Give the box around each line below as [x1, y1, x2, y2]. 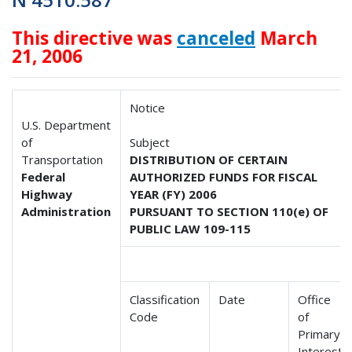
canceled [177, 25, 255, 50]
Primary [298, 325, 341, 342]
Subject [130, 134, 170, 150]
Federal [21, 168, 66, 185]
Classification [130, 291, 200, 307]
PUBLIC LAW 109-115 [130, 220, 251, 236]
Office [298, 291, 332, 307]
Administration [21, 203, 112, 219]
